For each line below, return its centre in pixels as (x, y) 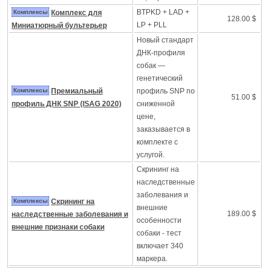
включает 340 (160, 246)
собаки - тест (159, 233)
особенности (159, 220)
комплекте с (157, 142)
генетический (160, 78)
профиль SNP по (166, 91)
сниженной (156, 104)
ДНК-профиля (161, 53)
